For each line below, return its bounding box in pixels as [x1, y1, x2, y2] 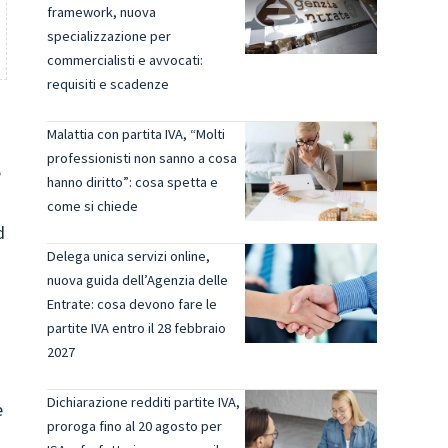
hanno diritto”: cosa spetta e [46, 173, 218, 191]
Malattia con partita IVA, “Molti [46, 125, 225, 143]
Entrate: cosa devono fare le [46, 295, 217, 313]
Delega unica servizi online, [46, 247, 210, 265]
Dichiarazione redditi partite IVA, [46, 393, 240, 411]
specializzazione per [46, 27, 171, 45]
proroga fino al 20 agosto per [46, 417, 222, 435]
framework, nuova [46, 3, 156, 21]
